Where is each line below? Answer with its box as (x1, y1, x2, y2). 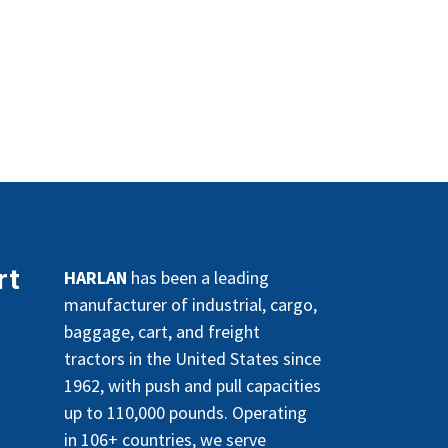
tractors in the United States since (63, 346, 321, 370)
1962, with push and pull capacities (63, 373, 321, 397)
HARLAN (63, 265, 127, 289)
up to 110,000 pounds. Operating (63, 400, 307, 424)
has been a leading (126, 265, 269, 289)
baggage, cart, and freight (63, 319, 260, 343)
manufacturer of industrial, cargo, (63, 292, 317, 316)
